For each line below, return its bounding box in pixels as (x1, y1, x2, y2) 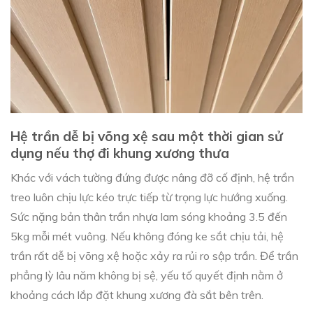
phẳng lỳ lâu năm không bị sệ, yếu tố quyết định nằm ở (10, 268, 283, 283)
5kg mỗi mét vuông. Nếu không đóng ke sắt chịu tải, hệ (10, 229, 284, 244)
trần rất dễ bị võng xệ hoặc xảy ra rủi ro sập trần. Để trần (10, 249, 298, 263)
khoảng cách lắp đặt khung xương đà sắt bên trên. (10, 288, 263, 303)
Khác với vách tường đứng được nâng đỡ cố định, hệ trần (10, 170, 294, 185)
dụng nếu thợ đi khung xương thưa (10, 144, 229, 161)
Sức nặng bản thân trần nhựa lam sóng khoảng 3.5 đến (10, 210, 287, 224)
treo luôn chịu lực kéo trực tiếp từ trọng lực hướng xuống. (10, 190, 288, 205)
